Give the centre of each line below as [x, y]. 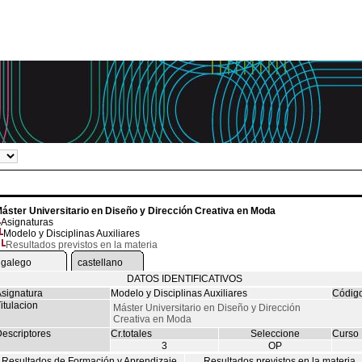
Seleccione [275, 334]
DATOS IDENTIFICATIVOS [184, 279]
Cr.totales [131, 334]
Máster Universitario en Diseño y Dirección [206, 308]
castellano [100, 263]
